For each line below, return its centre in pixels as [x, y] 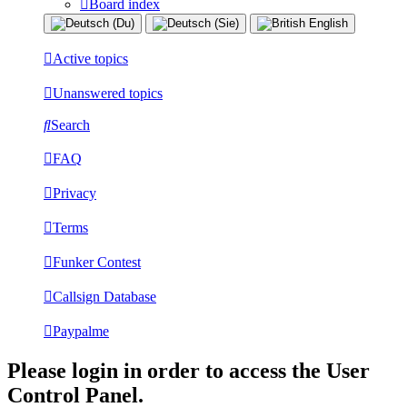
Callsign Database [104, 296]
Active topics [90, 58]
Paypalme [81, 331]
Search [70, 124]
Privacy [74, 193]
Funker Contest [97, 262]
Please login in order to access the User [189, 370]
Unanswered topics [108, 93]
